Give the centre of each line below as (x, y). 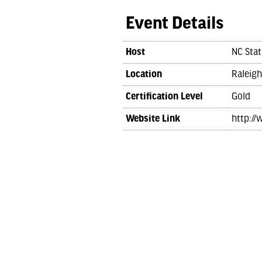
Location (144, 75)
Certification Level (164, 97)
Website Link (153, 119)
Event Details (174, 24)
